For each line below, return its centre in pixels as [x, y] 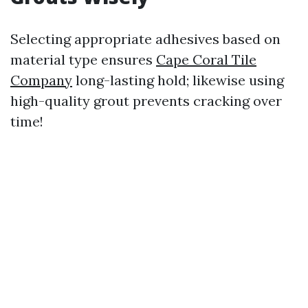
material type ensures [83, 59]
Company [41, 80]
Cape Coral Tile [206, 59]
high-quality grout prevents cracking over [146, 101]
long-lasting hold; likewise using [178, 80]
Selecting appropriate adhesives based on [145, 39]
